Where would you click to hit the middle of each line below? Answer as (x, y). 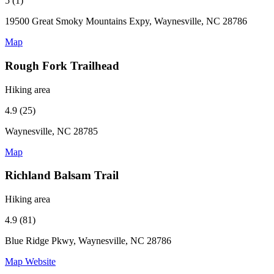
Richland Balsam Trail (62, 176)
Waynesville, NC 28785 (51, 131)
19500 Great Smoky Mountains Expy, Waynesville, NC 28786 (126, 21)
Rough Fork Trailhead (62, 66)
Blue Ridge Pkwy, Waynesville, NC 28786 (88, 241)
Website (40, 262)
